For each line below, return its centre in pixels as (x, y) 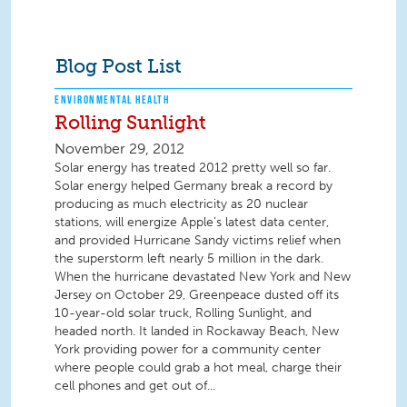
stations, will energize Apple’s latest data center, (192, 222)
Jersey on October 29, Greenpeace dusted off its (197, 294)
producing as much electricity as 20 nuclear (181, 203)
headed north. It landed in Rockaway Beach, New (197, 331)
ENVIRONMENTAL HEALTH (112, 100)
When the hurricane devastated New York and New (203, 276)
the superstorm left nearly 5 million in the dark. (189, 258)
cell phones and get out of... (135, 385)
